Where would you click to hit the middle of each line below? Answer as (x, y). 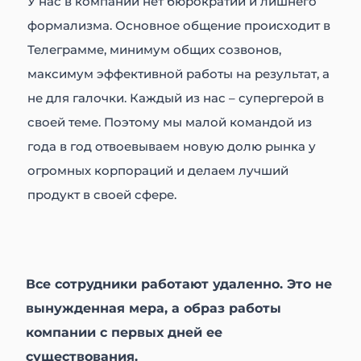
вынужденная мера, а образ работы (154, 309)
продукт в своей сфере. (102, 195)
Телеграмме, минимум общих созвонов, (155, 50)
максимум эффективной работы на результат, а (179, 74)
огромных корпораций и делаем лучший (158, 171)
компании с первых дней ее (124, 333)
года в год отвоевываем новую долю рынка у (172, 147)
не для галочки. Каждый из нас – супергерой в (176, 98)
